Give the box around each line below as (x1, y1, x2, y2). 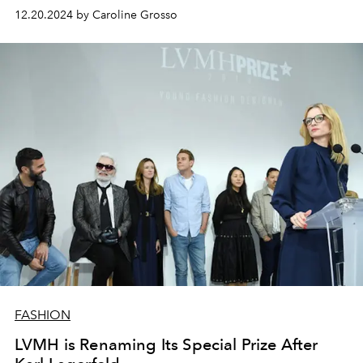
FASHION (15, 307, 70, 323)
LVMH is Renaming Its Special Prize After (15, 335, 318, 355)
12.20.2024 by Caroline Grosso (15, 8, 177, 23)
